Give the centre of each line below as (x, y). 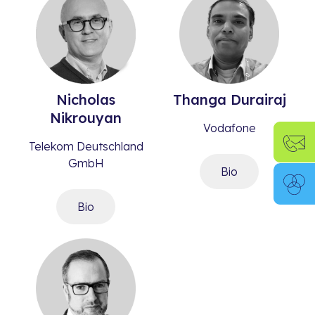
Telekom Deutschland (86, 146)
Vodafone (229, 128)
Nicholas (86, 99)
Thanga (199, 99)
